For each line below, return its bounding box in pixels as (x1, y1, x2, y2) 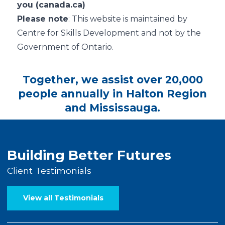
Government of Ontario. (17, 42, 114, 52)
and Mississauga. (65, 101, 160, 115)
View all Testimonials (23, 193, 103, 202)
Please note (17, 14, 68, 24)
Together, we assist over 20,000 (22, 73, 203, 86)
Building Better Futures (7, 147, 171, 163)
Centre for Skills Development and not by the (17, 28, 201, 38)
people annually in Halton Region (18, 87, 207, 100)
